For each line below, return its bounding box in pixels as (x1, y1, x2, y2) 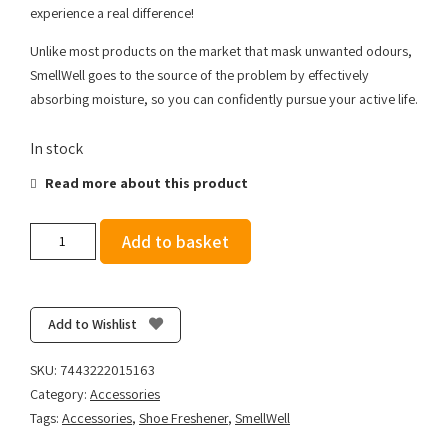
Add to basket (121, 229, 229, 253)
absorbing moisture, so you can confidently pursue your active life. (30, 90, 418, 109)
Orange (29, 307, 71, 325)
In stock (30, 138, 83, 160)
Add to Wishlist (48, 315, 137, 334)
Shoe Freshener (139, 408, 228, 427)
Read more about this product (42, 174, 248, 193)
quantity (29, 328, 78, 346)
